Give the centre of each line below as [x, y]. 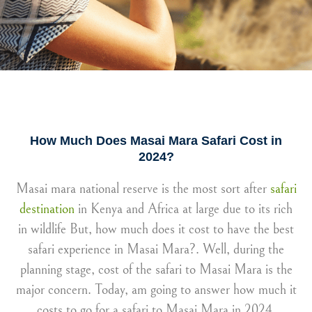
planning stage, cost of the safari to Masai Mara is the [156, 270]
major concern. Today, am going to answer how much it [156, 290]
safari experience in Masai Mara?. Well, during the [156, 250]
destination [47, 209]
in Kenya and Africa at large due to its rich [184, 209]
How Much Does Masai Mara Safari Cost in [156, 141]
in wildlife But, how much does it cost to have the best [156, 229]
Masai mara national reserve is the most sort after [143, 189]
